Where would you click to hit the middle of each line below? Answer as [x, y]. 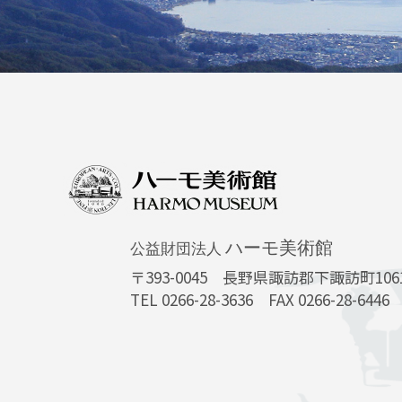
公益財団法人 [178, 249]
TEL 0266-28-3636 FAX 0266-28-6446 [260, 299]
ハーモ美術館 [279, 247]
